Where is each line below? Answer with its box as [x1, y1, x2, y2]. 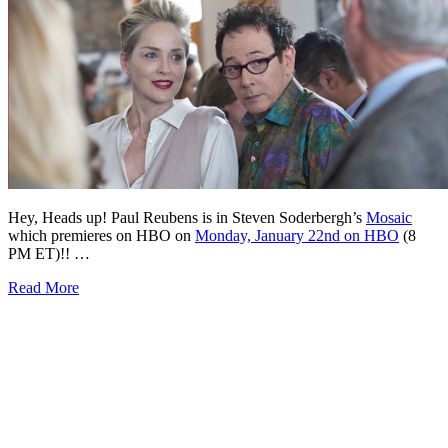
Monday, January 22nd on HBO [195, 227, 399, 245]
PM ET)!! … [8, 245, 90, 263]
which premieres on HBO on [8, 227, 195, 245]
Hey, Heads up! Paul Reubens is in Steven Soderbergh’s [8, 209, 366, 227]
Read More [8, 279, 79, 297]
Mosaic [366, 209, 412, 227]
